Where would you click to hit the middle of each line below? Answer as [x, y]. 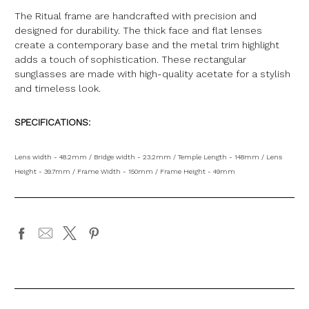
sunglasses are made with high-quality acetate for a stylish [152, 73]
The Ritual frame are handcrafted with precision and [136, 16]
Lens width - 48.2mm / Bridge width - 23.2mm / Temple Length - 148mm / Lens [148, 157]
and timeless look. [58, 88]
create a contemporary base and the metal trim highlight [147, 44]
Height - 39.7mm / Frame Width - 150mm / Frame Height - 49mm [125, 171]
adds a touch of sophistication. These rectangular [130, 59]
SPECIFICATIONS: [54, 122]
